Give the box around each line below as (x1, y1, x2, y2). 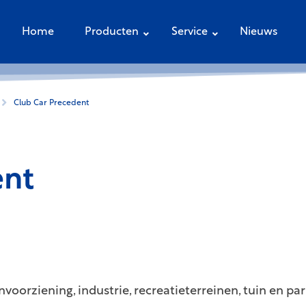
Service (171, 26, 208, 38)
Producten (85, 26, 139, 38)
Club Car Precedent (14, 99, 89, 107)
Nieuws (240, 26, 277, 38)
